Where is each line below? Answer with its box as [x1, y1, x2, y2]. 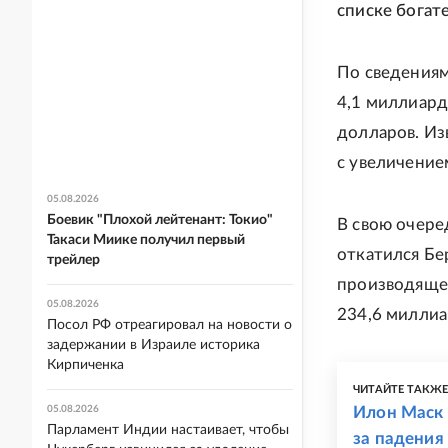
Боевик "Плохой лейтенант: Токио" [47, 213, 273, 227]
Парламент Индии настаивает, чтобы [47, 423, 289, 437]
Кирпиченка [47, 358, 124, 372]
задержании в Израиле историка [47, 338, 260, 352]
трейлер [47, 253, 100, 267]
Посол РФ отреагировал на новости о [47, 318, 292, 332]
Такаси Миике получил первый [47, 233, 245, 247]
